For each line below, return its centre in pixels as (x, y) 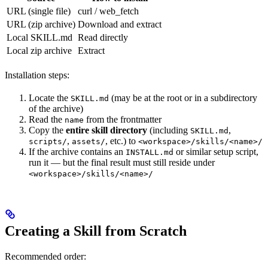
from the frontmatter (123, 119)
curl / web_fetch (108, 11)
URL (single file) (39, 11)
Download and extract (120, 24)
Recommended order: (45, 256)
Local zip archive (39, 50)
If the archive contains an (77, 151)
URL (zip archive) (41, 24)
